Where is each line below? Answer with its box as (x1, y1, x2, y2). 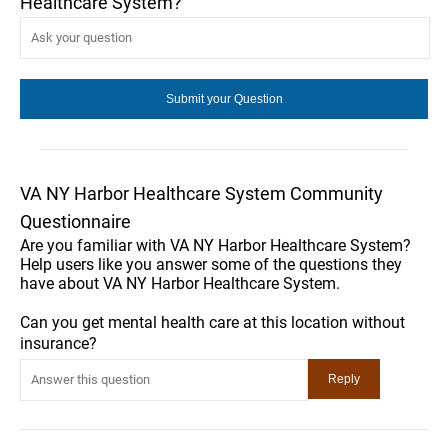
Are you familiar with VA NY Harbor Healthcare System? (20, 235, 411, 255)
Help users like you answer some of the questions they (20, 254, 402, 274)
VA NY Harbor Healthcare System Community (20, 182, 383, 204)
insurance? (20, 333, 97, 353)
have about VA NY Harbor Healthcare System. (20, 273, 340, 293)
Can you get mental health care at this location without (20, 312, 405, 332)
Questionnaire (20, 210, 131, 232)
